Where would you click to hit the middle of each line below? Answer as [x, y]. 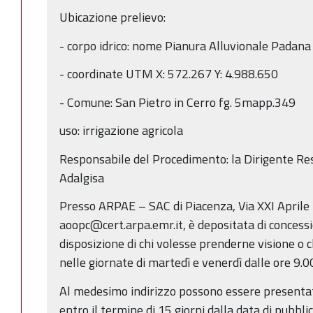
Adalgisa [82, 177]
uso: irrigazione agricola [121, 131]
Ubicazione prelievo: [112, 17]
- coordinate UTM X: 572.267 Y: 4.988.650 [169, 74]
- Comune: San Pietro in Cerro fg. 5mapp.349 [177, 102]
